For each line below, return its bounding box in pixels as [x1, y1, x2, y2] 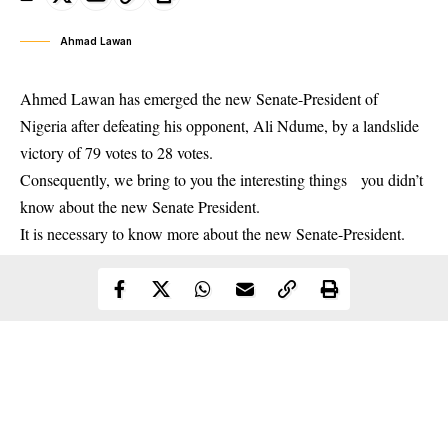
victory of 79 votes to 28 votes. [20, 142, 213, 164]
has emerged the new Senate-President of [115, 88, 378, 110]
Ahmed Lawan [20, 88, 115, 110]
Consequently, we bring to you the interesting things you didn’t [20, 169, 423, 191]
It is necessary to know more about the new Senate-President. [20, 223, 405, 245]
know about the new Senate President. [20, 196, 260, 218]
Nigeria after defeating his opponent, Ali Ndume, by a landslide [20, 115, 419, 137]
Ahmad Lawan [60, 35, 132, 48]
